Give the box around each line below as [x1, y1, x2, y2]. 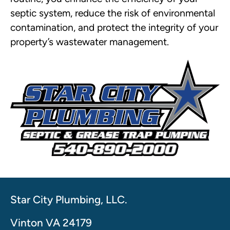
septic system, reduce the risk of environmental [10, 7, 215, 20]
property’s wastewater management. [10, 36, 169, 48]
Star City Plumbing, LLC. [10, 193, 127, 206]
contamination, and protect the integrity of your [10, 22, 218, 34]
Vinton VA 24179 [10, 216, 92, 229]
